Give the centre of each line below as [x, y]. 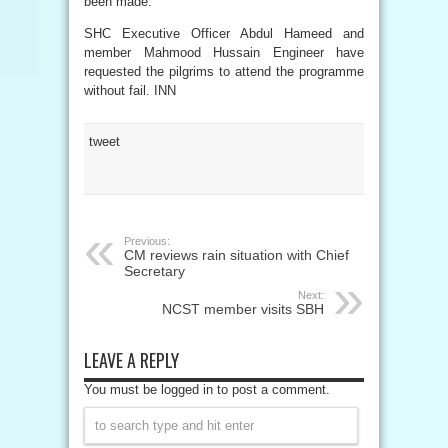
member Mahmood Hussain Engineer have [224, 52]
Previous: [147, 241]
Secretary [154, 271]
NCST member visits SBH [243, 309]
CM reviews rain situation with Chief [236, 255]
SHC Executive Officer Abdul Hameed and [224, 33]
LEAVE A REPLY [131, 360]
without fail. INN [130, 90]
